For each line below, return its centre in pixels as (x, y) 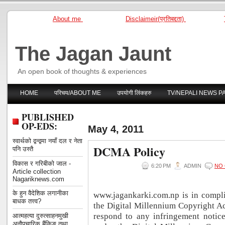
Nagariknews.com (38, 179)
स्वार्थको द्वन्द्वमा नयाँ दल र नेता (47, 141)
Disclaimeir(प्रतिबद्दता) (156, 19)
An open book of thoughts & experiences (82, 71)
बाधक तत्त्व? (27, 201)
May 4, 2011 (116, 129)
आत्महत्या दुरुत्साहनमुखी (40, 216)
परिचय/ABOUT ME (78, 93)
